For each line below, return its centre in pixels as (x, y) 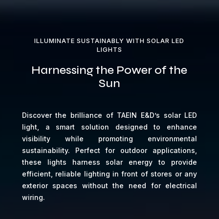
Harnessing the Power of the (109, 70)
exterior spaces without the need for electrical (109, 185)
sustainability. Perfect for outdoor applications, (109, 150)
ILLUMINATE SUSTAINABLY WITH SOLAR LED (109, 40)
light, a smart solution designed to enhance (109, 127)
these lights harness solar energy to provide (109, 162)
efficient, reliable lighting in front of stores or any (109, 174)
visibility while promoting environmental (109, 138)
